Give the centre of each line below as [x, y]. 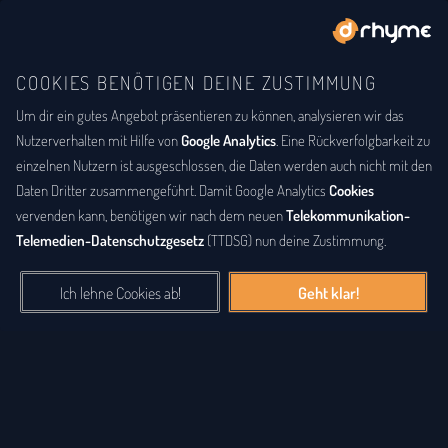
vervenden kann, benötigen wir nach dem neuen [151, 215]
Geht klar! [328, 293]
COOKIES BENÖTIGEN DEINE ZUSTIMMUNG [196, 82]
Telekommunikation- [348, 215]
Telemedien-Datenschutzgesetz [110, 240]
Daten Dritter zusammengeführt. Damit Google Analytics [172, 190]
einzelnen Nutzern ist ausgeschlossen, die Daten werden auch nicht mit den [224, 165]
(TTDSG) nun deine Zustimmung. [295, 240]
